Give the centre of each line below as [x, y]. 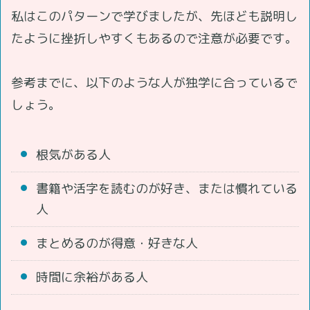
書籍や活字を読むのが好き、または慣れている [167, 188]
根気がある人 [73, 154]
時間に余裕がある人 [92, 277]
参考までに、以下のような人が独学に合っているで [154, 82]
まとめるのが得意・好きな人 [117, 243]
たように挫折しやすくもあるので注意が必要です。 [154, 38]
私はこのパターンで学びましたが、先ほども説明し [154, 16]
